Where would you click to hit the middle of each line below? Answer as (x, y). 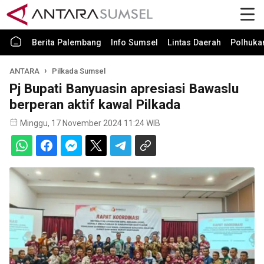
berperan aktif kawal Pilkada (95, 104)
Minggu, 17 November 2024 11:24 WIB (90, 123)
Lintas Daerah (194, 43)
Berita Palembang (67, 43)
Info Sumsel (134, 43)
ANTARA (24, 71)
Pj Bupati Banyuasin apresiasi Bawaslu (124, 88)
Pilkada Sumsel (79, 71)
